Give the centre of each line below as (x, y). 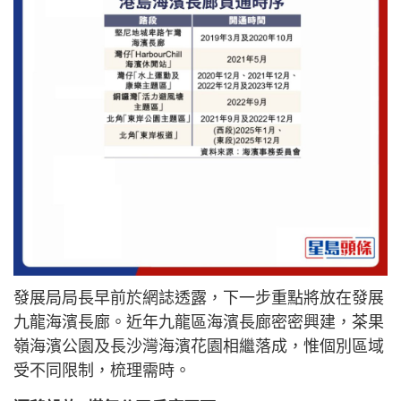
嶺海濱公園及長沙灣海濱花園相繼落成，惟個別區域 (199, 347)
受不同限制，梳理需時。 (102, 371)
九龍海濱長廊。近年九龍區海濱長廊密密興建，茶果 (199, 323)
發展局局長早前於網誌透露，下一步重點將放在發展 (199, 299)
